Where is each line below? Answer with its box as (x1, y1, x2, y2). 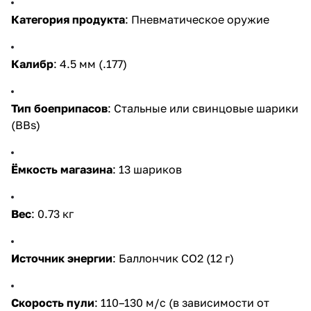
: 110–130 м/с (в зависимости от (94, 295, 269, 310)
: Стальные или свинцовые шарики (108, 101, 299, 115)
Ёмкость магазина (11, 162, 112, 176)
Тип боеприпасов (11, 101, 108, 115)
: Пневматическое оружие (125, 12, 269, 26)
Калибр (11, 56, 53, 71)
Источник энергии (11, 251, 112, 265)
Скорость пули (11, 295, 94, 310)
